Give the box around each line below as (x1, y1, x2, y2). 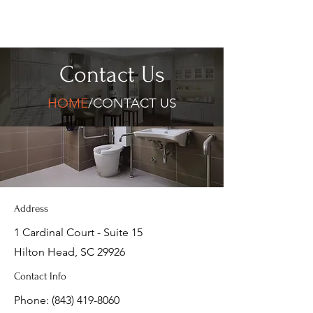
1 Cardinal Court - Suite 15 (14, 226, 143, 239)
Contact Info (14, 270, 66, 282)
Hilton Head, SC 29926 (14, 245, 125, 259)
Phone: (14, 293, 52, 307)
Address (14, 203, 48, 214)
